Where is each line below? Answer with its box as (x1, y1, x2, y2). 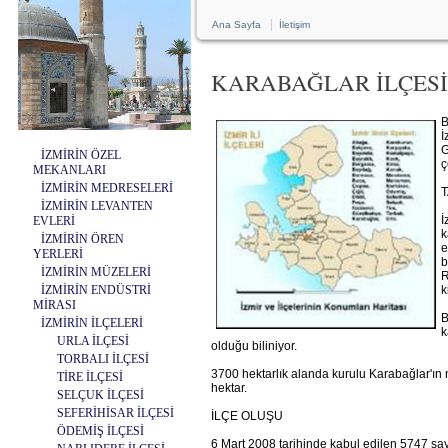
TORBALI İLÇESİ (57, 352, 149, 366)
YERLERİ (33, 247, 83, 261)
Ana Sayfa (212, 19, 261, 30)
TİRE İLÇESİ (57, 370, 123, 384)
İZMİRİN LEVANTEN (41, 199, 153, 213)
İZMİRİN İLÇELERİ (41, 316, 143, 330)
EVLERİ (33, 214, 75, 228)
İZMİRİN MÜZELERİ (41, 265, 151, 279)
